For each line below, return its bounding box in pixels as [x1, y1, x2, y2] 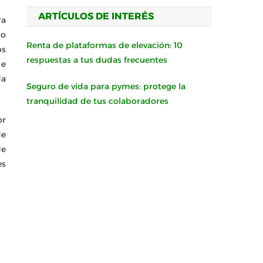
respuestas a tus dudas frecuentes [26, 55, 168, 65]
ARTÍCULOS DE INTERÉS [38, 11, 154, 22]
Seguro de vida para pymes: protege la [26, 81, 186, 92]
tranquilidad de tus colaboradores [26, 96, 169, 106]
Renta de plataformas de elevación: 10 [26, 40, 183, 50]
